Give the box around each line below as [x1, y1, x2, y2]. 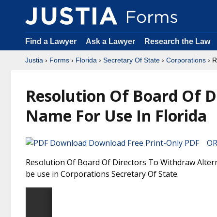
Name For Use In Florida [26, 105, 207, 126]
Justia [25, 56, 43, 64]
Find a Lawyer [25, 37, 77, 46]
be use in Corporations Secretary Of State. [26, 169, 179, 179]
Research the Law [144, 37, 210, 46]
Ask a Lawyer [86, 37, 137, 46]
